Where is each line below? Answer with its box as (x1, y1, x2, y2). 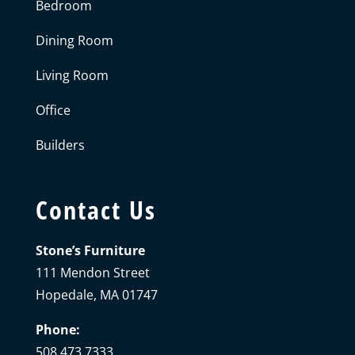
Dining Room (35, 31, 113, 49)
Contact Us (35, 192, 156, 227)
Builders (35, 136, 85, 154)
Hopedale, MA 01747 (35, 285, 158, 303)
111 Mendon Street (35, 263, 150, 281)
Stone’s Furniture (35, 241, 145, 259)
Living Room (35, 66, 109, 84)
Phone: (35, 320, 80, 338)
